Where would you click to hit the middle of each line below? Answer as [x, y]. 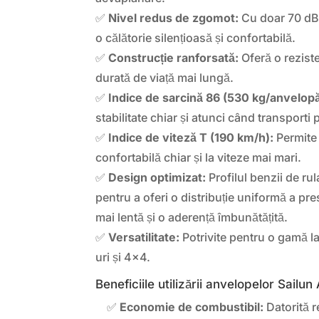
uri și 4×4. [123, 257]
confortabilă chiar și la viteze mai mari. [199, 157]
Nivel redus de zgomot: [174, 17]
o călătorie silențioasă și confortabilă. [196, 37]
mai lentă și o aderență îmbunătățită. [192, 217]
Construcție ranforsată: [174, 57]
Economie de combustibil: [192, 307]
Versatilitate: [144, 237]
